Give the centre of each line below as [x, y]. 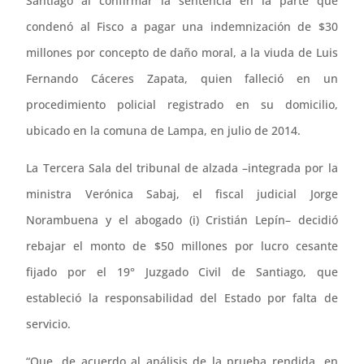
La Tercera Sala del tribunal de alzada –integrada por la [182, 168]
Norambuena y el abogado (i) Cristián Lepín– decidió [182, 220]
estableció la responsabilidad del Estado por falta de [182, 298]
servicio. [49, 324]
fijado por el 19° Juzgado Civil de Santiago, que [182, 272]
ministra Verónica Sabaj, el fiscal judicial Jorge [182, 194]
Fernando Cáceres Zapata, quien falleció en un [182, 79]
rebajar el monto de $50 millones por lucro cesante [182, 246]
